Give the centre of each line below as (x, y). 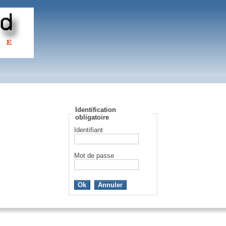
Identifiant (89, 130)
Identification (96, 110)
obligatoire (92, 117)
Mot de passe (94, 156)
